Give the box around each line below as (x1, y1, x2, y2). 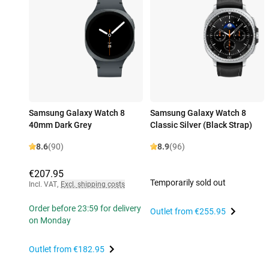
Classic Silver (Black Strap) (150, 120, 252, 130)
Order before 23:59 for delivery (29, 204, 141, 214)
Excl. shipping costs (61, 180, 125, 189)
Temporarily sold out (150, 178, 226, 188)
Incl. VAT (29, 180, 57, 189)
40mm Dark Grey (29, 120, 92, 130)
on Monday (29, 216, 71, 226)
